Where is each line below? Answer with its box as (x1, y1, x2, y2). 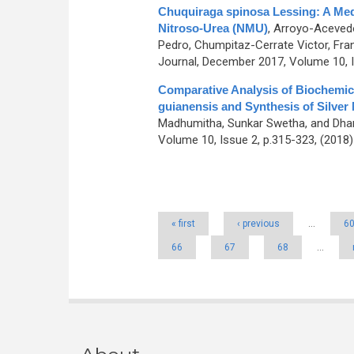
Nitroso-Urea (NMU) (157, 21, 268, 35)
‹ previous (236, 218, 280, 229)
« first (171, 218, 195, 229)
